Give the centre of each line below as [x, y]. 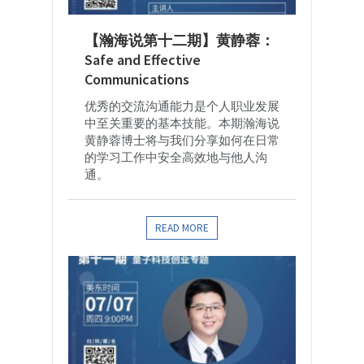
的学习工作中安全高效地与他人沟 [176, 158]
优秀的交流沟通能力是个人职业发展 [182, 106]
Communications [137, 80]
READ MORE [182, 228]
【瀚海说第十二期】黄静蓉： [180, 41]
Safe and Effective [143, 60]
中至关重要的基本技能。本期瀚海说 [182, 123]
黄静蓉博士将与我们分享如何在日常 [182, 141]
